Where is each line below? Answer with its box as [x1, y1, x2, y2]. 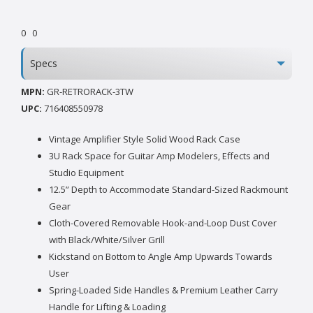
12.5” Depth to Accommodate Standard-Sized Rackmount [49, 183, 288, 196]
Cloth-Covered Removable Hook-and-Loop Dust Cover [49, 217, 277, 230]
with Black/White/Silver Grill [49, 233, 165, 247]
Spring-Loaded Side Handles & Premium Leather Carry [49, 284, 278, 297]
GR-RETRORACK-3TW [45, 85, 133, 99]
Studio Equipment [49, 166, 124, 180]
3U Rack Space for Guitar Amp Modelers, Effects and [49, 150, 270, 163]
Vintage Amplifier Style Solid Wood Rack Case [49, 133, 240, 146]
